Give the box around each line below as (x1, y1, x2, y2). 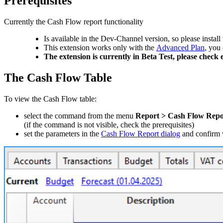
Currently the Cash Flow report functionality (4, 17, 145, 26)
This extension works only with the (44, 43, 156, 52)
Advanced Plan (156, 43, 205, 52)
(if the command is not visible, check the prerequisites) (24, 120, 194, 129)
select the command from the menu (24, 111, 135, 120)
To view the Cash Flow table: (4, 94, 97, 103)
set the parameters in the (24, 129, 101, 138)
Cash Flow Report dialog (101, 129, 180, 138)
